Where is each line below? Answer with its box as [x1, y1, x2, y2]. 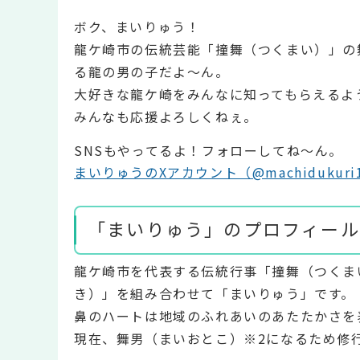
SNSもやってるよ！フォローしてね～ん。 [74, 140, 344, 160]
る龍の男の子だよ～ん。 [74, 62, 230, 82]
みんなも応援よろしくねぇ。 [74, 107, 258, 127]
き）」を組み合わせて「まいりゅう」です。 [74, 284, 355, 304]
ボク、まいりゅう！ [74, 17, 201, 37]
